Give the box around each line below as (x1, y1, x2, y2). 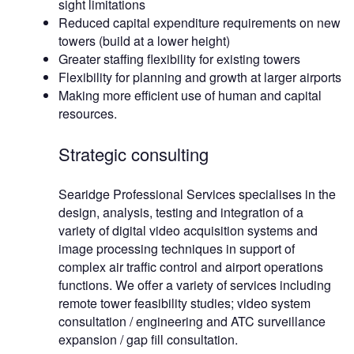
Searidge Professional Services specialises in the (58, 185, 336, 204)
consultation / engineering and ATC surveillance (58, 312, 326, 331)
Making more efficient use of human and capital (58, 86, 322, 105)
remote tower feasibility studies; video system (58, 294, 311, 313)
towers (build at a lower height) (58, 32, 230, 51)
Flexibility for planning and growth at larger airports (58, 68, 341, 87)
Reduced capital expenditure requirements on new (58, 13, 341, 32)
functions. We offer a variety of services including (58, 276, 331, 295)
